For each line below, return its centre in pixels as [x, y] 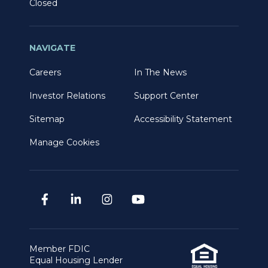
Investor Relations [67, 96]
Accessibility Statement [183, 119]
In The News [160, 73]
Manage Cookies [64, 143]
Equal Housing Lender [76, 261]
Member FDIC [60, 249]
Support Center [166, 96]
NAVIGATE [52, 48]
